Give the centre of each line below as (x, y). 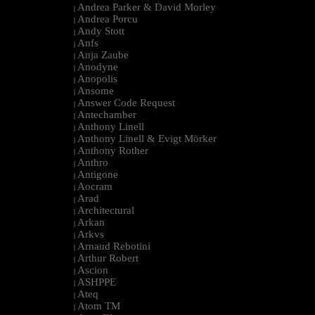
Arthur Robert (108, 258)
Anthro (93, 162)
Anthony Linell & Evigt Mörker (147, 138)
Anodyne (98, 66)
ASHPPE (97, 282)
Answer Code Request (126, 102)
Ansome (96, 90)
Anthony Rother (113, 150)
